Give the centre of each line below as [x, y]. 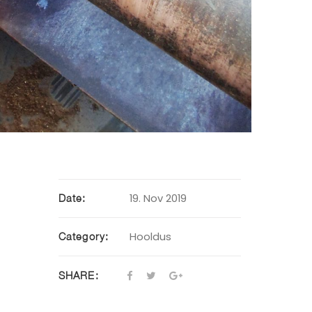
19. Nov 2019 [158, 199]
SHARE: [78, 275]
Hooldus [150, 237]
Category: [84, 237]
